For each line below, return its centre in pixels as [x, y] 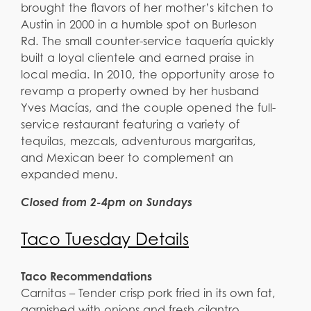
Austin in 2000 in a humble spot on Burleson [139, 25]
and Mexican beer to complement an [127, 158]
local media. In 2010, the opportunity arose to [148, 75]
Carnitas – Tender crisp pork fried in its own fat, [148, 293]
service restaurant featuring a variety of [130, 125]
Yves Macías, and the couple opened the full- [148, 108]
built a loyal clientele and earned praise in [137, 58]
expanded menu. [69, 175]
